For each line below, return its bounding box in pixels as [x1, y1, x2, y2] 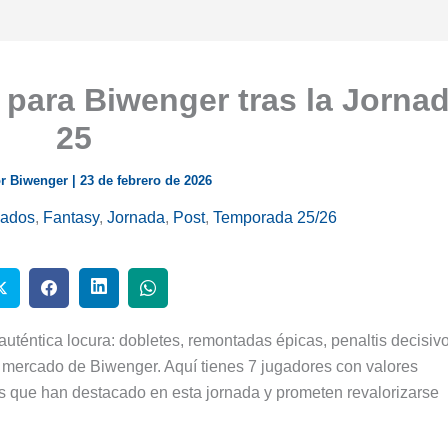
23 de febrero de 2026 [79, 172, 212, 188]
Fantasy [42, 208, 99, 226]
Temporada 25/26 [212, 208, 337, 226]
